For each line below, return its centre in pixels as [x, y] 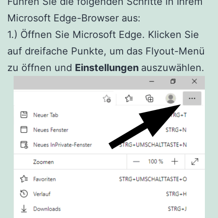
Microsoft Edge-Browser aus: [74, 18]
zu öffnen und [41, 67]
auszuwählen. [173, 67]
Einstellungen [108, 67]
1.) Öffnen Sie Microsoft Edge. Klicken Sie [103, 34]
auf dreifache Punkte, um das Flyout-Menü [106, 51]
